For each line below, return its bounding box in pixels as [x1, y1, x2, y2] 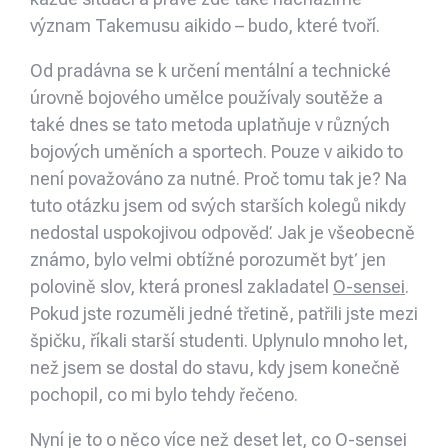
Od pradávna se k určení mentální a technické [30, 60, 391, 82]
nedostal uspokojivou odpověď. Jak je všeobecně [30, 222, 415, 244]
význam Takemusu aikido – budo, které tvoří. [30, 15, 380, 37]
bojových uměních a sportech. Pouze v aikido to [30, 141, 403, 163]
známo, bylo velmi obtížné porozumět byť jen [30, 249, 386, 271]
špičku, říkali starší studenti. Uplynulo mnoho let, [30, 330, 408, 352]
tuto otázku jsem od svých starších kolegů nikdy [30, 195, 406, 217]
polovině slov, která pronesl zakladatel [30, 276, 333, 298]
